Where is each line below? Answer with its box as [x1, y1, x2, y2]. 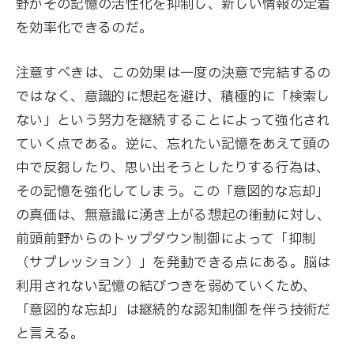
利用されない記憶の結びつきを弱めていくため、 [16, 277, 317, 297]
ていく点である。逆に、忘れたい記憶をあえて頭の [16, 134, 330, 155]
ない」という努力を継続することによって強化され [16, 111, 330, 131]
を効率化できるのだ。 [16, 18, 153, 39]
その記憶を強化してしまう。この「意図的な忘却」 [16, 182, 330, 202]
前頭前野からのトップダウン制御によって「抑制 [16, 229, 316, 250]
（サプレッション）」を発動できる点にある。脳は [16, 253, 331, 273]
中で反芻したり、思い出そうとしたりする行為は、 [16, 158, 330, 179]
